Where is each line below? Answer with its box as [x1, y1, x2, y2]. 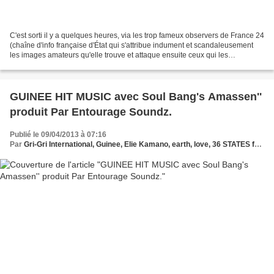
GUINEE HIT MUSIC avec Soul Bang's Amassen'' [10, 90, 262, 103]
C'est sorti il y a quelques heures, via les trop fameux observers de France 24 [10, 31, 264, 40]
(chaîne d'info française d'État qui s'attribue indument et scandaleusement [10, 40, 253, 50]
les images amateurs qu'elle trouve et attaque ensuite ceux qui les [10, 50, 228, 59]
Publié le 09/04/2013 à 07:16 [10, 130, 106, 139]
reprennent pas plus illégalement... [10, 60, 125, 69]
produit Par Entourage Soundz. [10, 105, 172, 118]
